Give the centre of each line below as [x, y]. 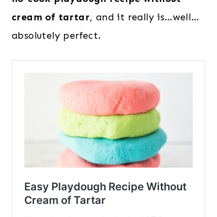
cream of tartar [51, 17]
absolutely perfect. [56, 36]
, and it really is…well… [145, 17]
